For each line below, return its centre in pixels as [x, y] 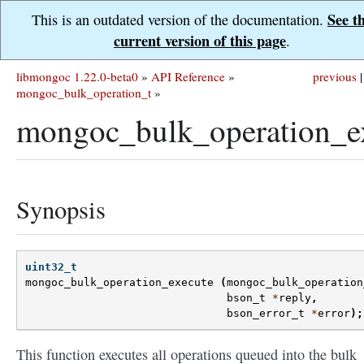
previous [335, 76]
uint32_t [51, 267]
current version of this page [200, 41]
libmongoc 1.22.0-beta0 [77, 76]
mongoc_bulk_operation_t [84, 93]
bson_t [246, 298]
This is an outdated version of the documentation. [180, 19]
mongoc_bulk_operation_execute [119, 283]
